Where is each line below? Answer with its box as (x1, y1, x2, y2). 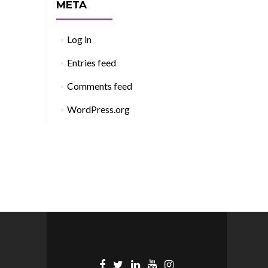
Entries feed (66, 57, 116, 68)
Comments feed (66, 80, 132, 92)
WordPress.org (66, 103, 130, 115)
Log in (66, 33, 92, 45)
